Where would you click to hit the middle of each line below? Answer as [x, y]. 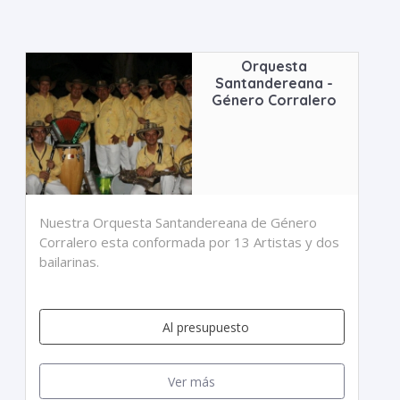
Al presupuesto [206, 327]
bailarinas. [70, 262]
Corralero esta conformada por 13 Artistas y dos [190, 242]
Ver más [192, 381]
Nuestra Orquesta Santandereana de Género [179, 222]
